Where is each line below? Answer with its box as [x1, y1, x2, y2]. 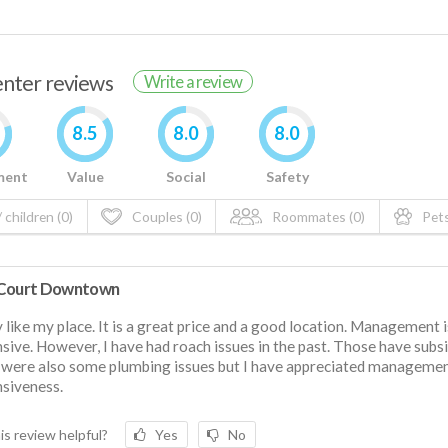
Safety [265, 167, 309, 185]
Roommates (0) [268, 207, 365, 225]
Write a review [143, 71, 242, 92]
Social [166, 167, 206, 185]
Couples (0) [128, 207, 202, 225]
